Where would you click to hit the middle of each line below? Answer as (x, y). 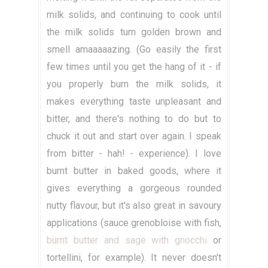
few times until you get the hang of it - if (134, 67)
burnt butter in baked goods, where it (134, 171)
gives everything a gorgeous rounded (134, 188)
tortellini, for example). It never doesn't (134, 258)
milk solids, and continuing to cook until (134, 15)
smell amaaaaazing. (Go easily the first (134, 50)
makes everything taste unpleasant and (134, 102)
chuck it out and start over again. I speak (134, 136)
